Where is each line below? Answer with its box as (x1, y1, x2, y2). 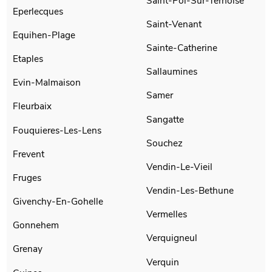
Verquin (146, 255, 179, 268)
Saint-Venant (146, 17, 202, 30)
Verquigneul (146, 231, 197, 245)
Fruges (13, 171, 42, 184)
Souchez (146, 136, 183, 149)
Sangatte (146, 112, 184, 126)
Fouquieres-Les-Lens (13, 123, 102, 137)
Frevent (13, 147, 45, 160)
